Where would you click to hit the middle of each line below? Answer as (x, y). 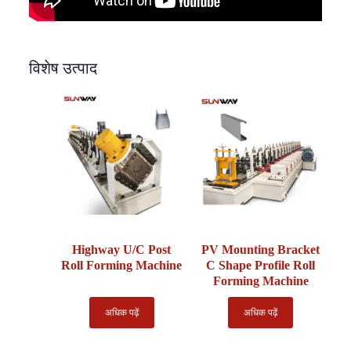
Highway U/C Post (122, 250)
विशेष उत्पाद (63, 69)
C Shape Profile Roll (261, 266)
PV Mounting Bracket (261, 250)
